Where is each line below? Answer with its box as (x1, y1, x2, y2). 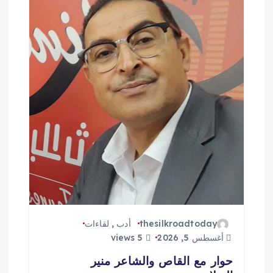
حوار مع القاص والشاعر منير (90, 253, 233, 268)
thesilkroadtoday (139, 218, 218, 229)
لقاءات (84, 218, 109, 229)
